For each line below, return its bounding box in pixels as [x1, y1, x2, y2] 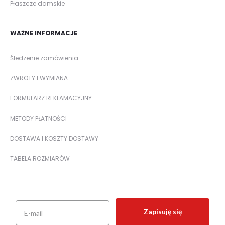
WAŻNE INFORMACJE [10, 29, 77, 38]
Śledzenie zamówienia [10, 54, 78, 63]
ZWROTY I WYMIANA [10, 74, 68, 83]
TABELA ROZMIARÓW [10, 154, 70, 163]
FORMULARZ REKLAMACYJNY [10, 94, 92, 103]
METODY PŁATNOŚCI [10, 114, 67, 123]
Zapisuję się [143, 207, 182, 216]
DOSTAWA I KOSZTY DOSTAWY [10, 134, 98, 143]
